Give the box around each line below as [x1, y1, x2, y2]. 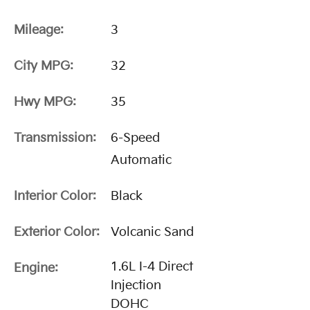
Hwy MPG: [14, 95, 76, 110]
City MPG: [14, 59, 73, 74]
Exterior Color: [14, 225, 100, 240]
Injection [111, 278, 161, 293]
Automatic [111, 153, 172, 168]
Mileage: [14, 23, 64, 38]
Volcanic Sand [111, 225, 194, 240]
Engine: [14, 261, 58, 276]
